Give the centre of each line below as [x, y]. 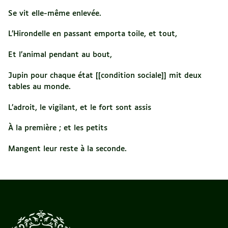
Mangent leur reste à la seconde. [67, 149]
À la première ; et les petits [58, 128]
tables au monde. [39, 87]
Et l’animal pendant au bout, [60, 55]
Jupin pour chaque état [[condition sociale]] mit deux [105, 75]
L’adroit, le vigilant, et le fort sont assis [80, 107]
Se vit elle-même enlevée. [55, 13]
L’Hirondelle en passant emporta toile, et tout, [93, 34]
